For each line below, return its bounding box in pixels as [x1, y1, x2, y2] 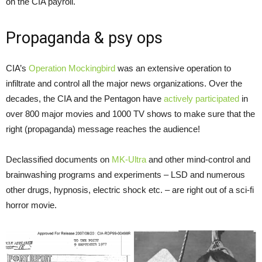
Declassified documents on [6, 154, 112, 165]
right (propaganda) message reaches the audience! [6, 124, 200, 135]
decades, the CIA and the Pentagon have [6, 94, 164, 104]
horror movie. [6, 200, 57, 211]
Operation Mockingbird [29, 63, 115, 74]
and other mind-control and [146, 154, 250, 165]
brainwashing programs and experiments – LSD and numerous [6, 170, 245, 180]
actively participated [164, 94, 239, 104]
